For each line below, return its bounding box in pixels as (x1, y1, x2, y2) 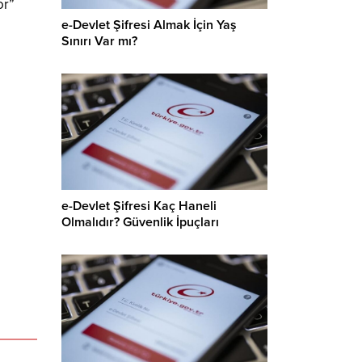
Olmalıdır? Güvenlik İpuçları (61, 213, 219, 230)
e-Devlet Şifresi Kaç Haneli (61, 197, 217, 214)
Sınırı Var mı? (61, 33, 137, 50)
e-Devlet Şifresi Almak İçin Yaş (61, 17, 237, 34)
